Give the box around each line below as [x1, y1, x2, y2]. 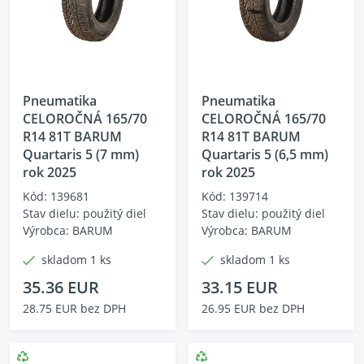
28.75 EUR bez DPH [23, 301, 126, 316]
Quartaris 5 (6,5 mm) [201, 145, 328, 163]
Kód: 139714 [201, 188, 268, 204]
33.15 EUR [201, 276, 278, 298]
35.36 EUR [23, 276, 99, 298]
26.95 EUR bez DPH [201, 301, 305, 316]
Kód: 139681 [23, 188, 89, 204]
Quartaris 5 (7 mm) [23, 145, 139, 163]
